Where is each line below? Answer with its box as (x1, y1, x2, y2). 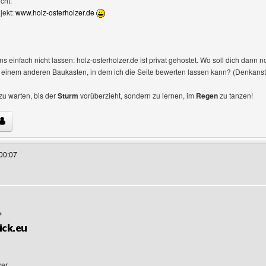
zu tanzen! (218, 90, 253, 100)
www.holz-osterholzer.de (15, 7, 94, 17)
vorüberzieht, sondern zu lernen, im (78, 90, 196, 100)
